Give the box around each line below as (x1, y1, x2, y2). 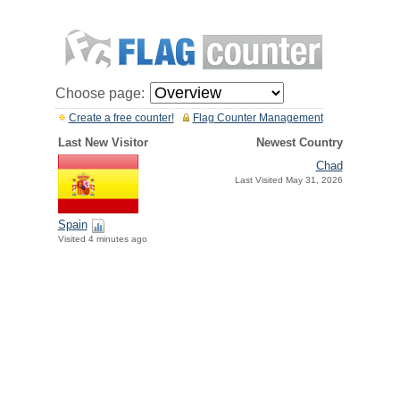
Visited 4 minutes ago (57, 234, 147, 245)
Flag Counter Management (192, 112, 323, 124)
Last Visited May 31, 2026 (234, 175, 343, 185)
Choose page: (54, 86, 145, 101)
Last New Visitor (57, 136, 148, 149)
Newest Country (255, 136, 343, 149)
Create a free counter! (68, 112, 174, 124)
